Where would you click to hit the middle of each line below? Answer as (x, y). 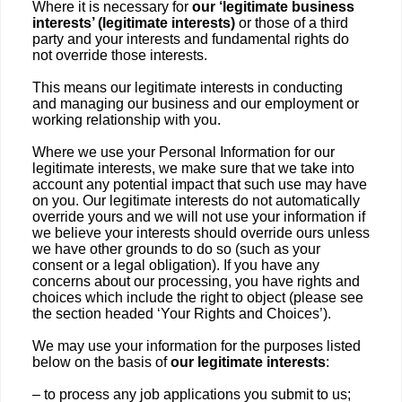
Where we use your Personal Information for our (184, 152)
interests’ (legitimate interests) (134, 23)
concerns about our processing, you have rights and (196, 281)
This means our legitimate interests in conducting (188, 87)
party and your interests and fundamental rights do (191, 39)
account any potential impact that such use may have (200, 184)
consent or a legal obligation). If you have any (176, 265)
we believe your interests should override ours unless (201, 233)
